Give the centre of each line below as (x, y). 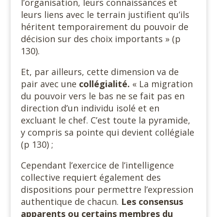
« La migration (161, 84)
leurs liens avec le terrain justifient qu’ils (105, 15)
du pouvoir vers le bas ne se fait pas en (102, 96)
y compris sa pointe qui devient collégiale (107, 132)
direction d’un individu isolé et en (90, 108)
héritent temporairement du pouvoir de (104, 27)
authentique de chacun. (71, 201)
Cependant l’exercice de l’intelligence (97, 165)
